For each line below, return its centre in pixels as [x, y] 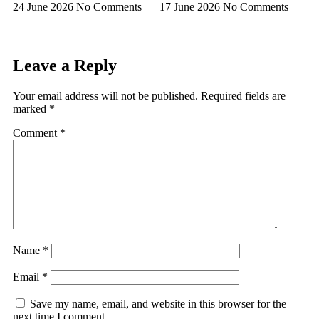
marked [31, 109]
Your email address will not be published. [105, 96]
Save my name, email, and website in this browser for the [158, 304]
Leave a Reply [65, 66]
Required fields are [243, 96]
